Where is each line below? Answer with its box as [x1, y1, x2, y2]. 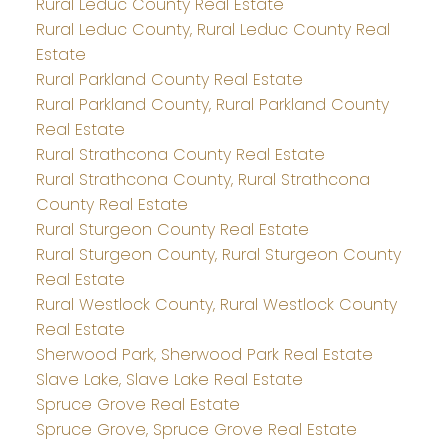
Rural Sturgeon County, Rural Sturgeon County [35, 243, 401, 267]
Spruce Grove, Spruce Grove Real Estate [35, 418, 357, 442]
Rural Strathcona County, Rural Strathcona [35, 168, 370, 192]
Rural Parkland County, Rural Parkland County [35, 93, 389, 117]
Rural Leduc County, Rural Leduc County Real [35, 18, 390, 42]
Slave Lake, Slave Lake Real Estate [35, 368, 303, 392]
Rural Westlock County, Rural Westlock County [35, 293, 397, 317]
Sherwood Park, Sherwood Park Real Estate [35, 343, 373, 367]
